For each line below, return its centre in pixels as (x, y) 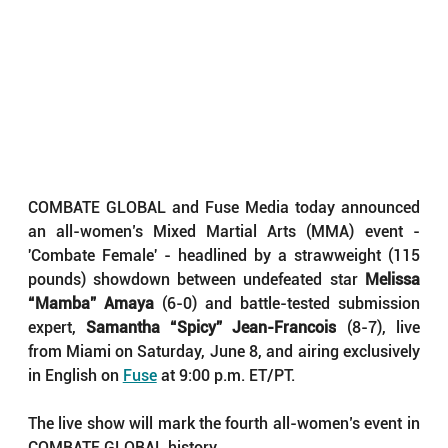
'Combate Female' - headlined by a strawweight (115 (223, 256)
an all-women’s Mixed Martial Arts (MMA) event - (223, 232)
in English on (75, 376)
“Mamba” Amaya (90, 304)
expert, (56, 328)
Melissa (392, 280)
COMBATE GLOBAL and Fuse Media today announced (223, 208)
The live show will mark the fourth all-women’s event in (223, 424)
